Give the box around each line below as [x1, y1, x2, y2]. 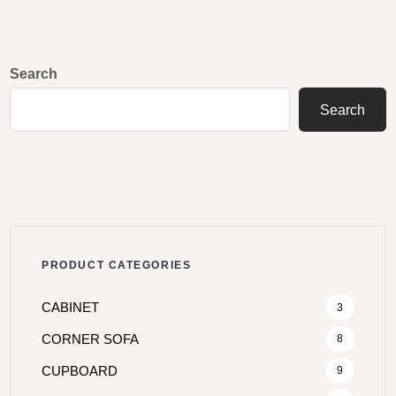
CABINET [42, 300, 100, 316]
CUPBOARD [42, 362, 118, 378]
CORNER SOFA [42, 331, 140, 346]
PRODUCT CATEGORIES [42, 259, 192, 272]
